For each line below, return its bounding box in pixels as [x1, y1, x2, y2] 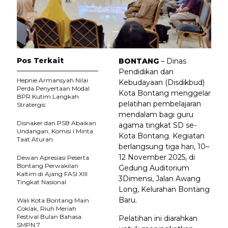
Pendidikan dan [119, 67, 174, 76]
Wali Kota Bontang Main [17, 196, 89, 204]
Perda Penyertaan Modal [17, 84, 90, 92]
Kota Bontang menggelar [119, 88, 211, 98]
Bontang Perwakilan [17, 161, 78, 169]
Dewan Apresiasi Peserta [17, 153, 89, 161]
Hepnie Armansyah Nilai [17, 76, 88, 84]
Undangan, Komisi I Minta [17, 127, 93, 135]
